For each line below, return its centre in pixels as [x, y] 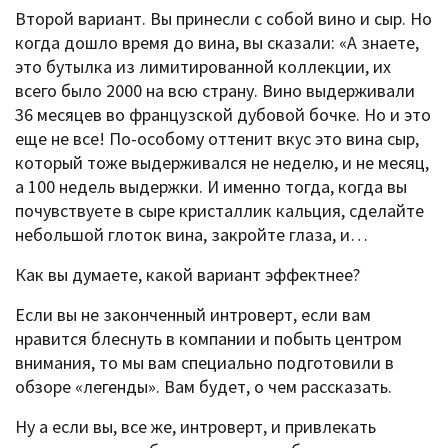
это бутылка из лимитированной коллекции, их [203, 66]
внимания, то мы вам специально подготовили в [204, 362]
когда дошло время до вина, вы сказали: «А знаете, [217, 42]
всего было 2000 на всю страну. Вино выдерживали [215, 90]
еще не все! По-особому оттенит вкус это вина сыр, [217, 138]
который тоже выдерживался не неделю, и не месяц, [222, 162]
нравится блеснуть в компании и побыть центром [208, 338]
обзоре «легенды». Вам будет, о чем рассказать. [203, 386]
